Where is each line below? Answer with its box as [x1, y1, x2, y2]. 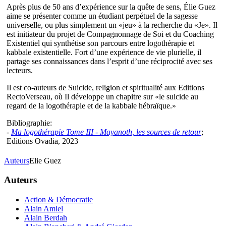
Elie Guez [29, 156, 61, 165]
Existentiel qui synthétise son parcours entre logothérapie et [7, 38, 194, 47]
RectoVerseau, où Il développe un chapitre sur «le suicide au [7, 92, 198, 101]
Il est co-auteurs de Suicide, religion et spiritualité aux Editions [7, 83, 204, 92]
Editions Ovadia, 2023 [7, 136, 78, 145]
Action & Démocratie [24, 195, 93, 204]
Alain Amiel [24, 204, 63, 213]
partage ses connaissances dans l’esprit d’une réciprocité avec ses [7, 56, 212, 66]
